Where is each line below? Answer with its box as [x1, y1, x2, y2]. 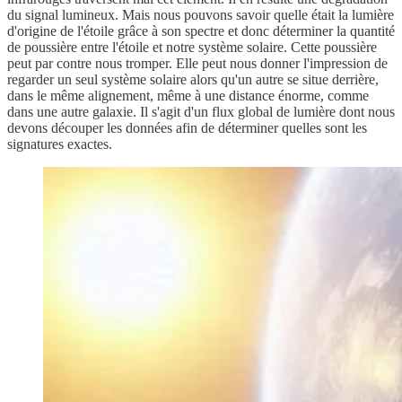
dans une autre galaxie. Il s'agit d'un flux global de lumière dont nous [7, 104, 395, 120]
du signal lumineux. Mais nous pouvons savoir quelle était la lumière [7, 7, 394, 23]
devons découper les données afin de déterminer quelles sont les [7, 120, 367, 136]
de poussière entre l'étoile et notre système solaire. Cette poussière [7, 39, 377, 56]
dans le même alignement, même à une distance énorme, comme [7, 88, 369, 104]
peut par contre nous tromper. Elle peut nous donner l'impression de [7, 56, 388, 72]
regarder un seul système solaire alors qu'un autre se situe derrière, [7, 72, 379, 88]
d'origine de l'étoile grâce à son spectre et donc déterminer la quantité [7, 23, 395, 39]
